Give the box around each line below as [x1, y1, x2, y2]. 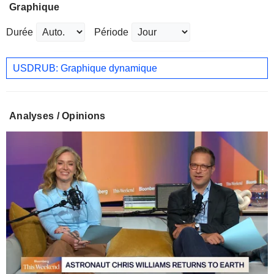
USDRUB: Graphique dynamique [13, 62, 157, 73]
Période [94, 27, 128, 38]
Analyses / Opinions [9, 111, 106, 122]
